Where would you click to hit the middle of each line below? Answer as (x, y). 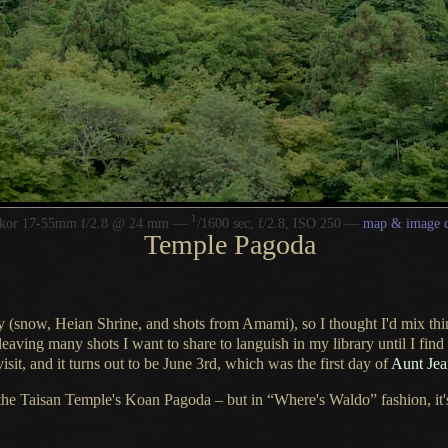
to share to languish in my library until (286, 343)
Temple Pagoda (229, 244)
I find (427, 343)
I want (143, 343)
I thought (348, 323)
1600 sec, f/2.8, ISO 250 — (281, 223)
